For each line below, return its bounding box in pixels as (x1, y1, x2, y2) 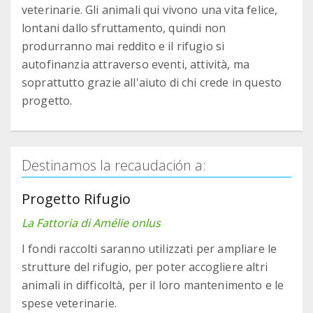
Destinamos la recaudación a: (22, 156, 206, 175)
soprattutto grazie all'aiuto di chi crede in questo (22, 75, 282, 91)
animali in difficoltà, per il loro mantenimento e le (22, 277, 284, 293)
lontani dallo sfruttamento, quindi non (22, 20, 226, 36)
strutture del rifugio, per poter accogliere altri (22, 259, 268, 275)
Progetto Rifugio (22, 189, 131, 209)
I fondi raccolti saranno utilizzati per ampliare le (22, 241, 277, 257)
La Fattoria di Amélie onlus (22, 215, 161, 231)
